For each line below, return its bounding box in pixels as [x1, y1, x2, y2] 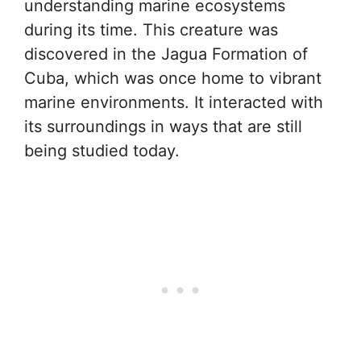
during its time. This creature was [24, 20, 278, 39]
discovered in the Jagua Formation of [24, 44, 308, 64]
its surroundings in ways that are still [24, 117, 302, 136]
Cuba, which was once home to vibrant [24, 68, 322, 88]
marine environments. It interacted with [24, 93, 323, 112]
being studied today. [24, 141, 180, 160]
